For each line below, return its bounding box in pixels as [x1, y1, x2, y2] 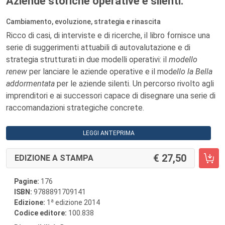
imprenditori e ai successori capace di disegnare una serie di [6, 91, 215, 100]
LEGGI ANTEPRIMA [82, 130, 135, 137]
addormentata [6, 79, 55, 88]
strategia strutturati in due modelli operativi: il [6, 55, 169, 64]
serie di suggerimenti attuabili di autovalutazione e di [6, 43, 190, 52]
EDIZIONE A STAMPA [15, 153, 93, 163]
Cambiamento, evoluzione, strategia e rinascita [6, 18, 161, 26]
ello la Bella [173, 67, 212, 76]
